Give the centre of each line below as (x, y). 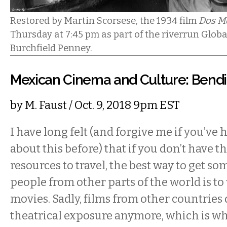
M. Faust (46, 105)
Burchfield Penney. (51, 48)
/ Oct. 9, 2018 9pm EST (123, 105)
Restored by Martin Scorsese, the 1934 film (104, 21)
